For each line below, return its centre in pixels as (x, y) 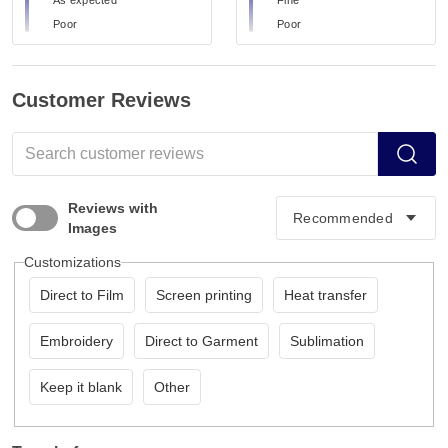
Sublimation (326, 341)
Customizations (72, 262)
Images (92, 228)
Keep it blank (80, 387)
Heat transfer (325, 295)
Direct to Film (81, 295)
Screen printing (203, 295)
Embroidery (76, 341)
